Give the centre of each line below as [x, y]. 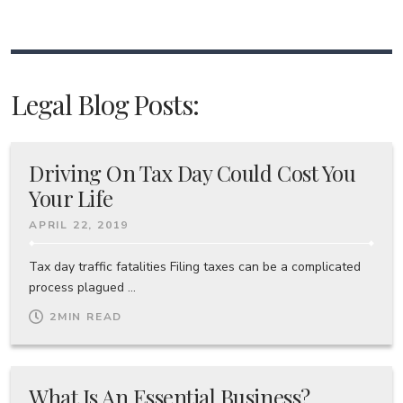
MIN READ [90, 316]
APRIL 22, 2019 [79, 224]
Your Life [71, 197]
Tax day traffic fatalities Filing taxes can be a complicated [195, 266]
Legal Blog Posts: [105, 104]
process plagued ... [82, 287]
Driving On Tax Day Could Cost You [193, 172]
